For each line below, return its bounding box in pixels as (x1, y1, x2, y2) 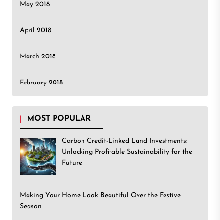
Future (61, 159, 82, 166)
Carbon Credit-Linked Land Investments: (61, 137, 187, 145)
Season (20, 202, 42, 210)
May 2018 (20, 1, 50, 8)
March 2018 (20, 53, 55, 60)
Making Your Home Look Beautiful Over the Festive (20, 192, 181, 199)
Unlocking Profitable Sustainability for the (61, 148, 192, 156)
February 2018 (20, 79, 63, 86)
